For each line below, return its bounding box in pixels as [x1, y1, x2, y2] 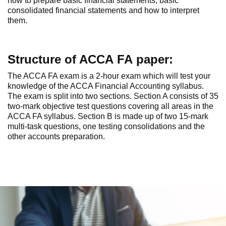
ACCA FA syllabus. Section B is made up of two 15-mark [8, 112, 208, 121]
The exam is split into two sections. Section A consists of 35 [8, 92, 218, 100]
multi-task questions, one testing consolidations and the [8, 122, 205, 131]
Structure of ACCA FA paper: [8, 52, 173, 66]
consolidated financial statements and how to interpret [8, 6, 199, 15]
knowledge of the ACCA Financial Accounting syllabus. [8, 82, 204, 90]
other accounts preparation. [8, 132, 105, 141]
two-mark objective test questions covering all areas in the [8, 102, 213, 110]
